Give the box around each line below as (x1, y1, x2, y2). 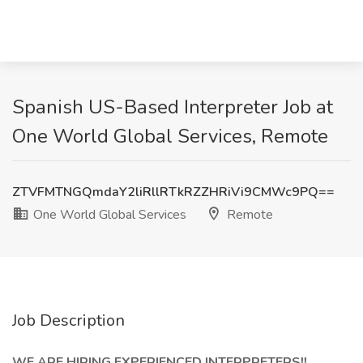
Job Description (12, 310, 125, 331)
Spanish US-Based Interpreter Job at (12, 94, 333, 120)
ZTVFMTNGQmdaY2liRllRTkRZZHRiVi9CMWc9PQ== (12, 183, 335, 201)
